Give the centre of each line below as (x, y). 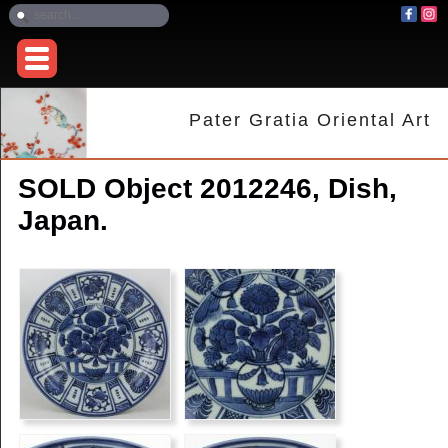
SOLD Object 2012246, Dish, (207, 189)
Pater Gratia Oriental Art (310, 120)
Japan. (62, 221)
